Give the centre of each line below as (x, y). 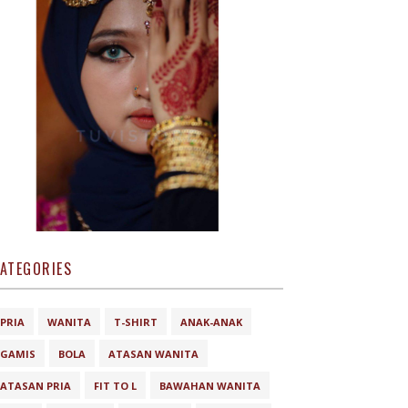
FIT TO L (115, 386)
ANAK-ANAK (211, 322)
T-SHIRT (136, 322)
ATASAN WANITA (153, 354)
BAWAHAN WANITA (210, 386)
